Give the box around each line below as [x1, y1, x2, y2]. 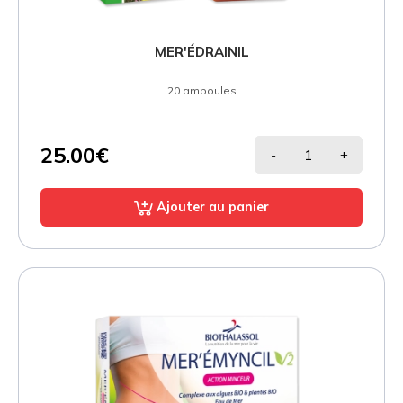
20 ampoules [166, 84, 237, 98]
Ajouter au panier [156, 199, 269, 216]
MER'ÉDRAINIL [154, 43, 249, 61]
